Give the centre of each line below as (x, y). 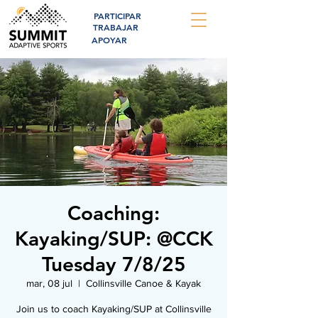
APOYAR (109, 40)
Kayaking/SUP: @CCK (114, 238)
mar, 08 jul (49, 283)
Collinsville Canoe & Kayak (143, 283)
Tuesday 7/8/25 (114, 264)
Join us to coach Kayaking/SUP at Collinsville (114, 309)
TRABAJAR (115, 27)
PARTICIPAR (117, 16)
